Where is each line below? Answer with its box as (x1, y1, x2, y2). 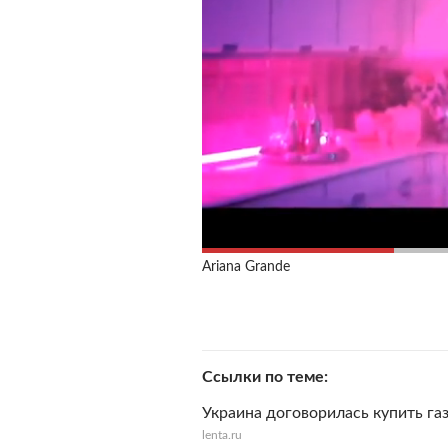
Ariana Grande (202, 260, 290, 274)
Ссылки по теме (202, 369, 324, 385)
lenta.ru (202, 429, 242, 441)
